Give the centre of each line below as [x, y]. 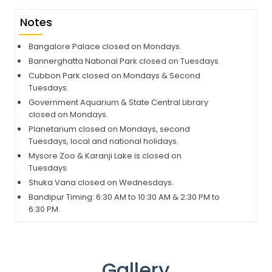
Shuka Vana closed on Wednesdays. [101, 182]
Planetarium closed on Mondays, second [109, 129]
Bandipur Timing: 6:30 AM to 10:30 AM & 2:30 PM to [124, 197]
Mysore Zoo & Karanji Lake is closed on [105, 156]
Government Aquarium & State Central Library [118, 102]
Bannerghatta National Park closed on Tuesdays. [124, 61]
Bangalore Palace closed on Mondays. [105, 46]
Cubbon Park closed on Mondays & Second [114, 76]
